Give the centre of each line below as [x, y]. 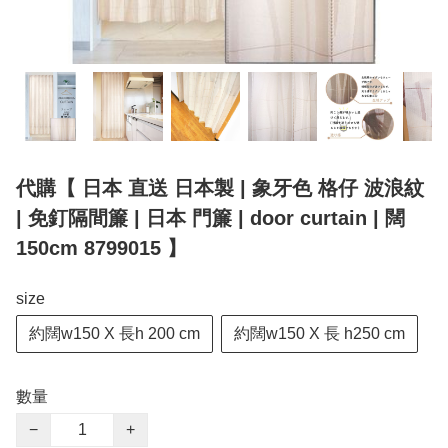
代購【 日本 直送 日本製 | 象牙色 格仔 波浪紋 [220, 188]
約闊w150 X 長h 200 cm [114, 334]
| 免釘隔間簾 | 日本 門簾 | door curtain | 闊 [210, 218]
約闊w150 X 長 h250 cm [319, 334]
